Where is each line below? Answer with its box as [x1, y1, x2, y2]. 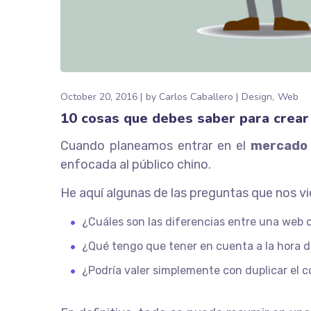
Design [242, 90, 272, 103]
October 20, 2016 [60, 90, 137, 103]
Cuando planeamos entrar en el [60, 137, 251, 153]
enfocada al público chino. [60, 156, 211, 172]
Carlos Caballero [159, 90, 233, 103]
